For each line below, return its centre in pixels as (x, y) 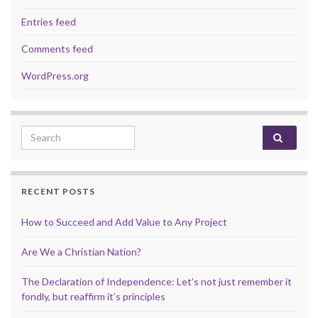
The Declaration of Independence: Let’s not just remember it (157, 281)
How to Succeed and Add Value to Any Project (124, 221)
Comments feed (57, 48)
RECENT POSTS (58, 191)
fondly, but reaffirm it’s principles (93, 296)
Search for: (50, 133)
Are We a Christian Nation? (81, 251)
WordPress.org (55, 75)
